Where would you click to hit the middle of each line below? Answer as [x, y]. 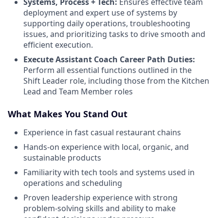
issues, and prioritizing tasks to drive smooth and [114, 34]
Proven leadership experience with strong [100, 197]
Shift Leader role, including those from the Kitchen [116, 81]
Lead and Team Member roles [78, 91]
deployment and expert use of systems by [100, 12]
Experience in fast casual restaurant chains [102, 132]
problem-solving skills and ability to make [100, 208]
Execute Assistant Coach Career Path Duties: [109, 59]
